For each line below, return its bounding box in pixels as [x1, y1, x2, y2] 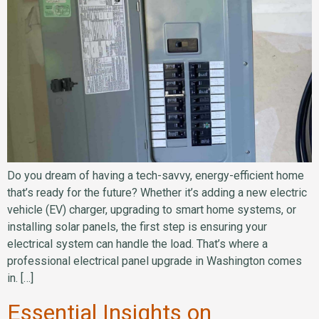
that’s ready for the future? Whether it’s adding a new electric [7, 186, 307, 200]
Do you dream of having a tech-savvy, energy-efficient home [7, 169, 304, 183]
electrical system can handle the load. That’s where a [7, 237, 268, 251]
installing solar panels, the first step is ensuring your [7, 220, 267, 234]
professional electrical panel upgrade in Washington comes [7, 254, 302, 268]
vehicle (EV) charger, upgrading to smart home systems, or [7, 203, 296, 217]
